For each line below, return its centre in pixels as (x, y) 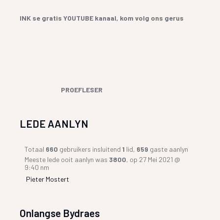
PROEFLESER (61, 89)
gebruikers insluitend (90, 149)
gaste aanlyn (168, 149)
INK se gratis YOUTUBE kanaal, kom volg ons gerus (102, 18)
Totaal (35, 149)
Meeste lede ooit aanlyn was (67, 159)
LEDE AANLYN (54, 123)
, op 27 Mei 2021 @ (153, 159)
